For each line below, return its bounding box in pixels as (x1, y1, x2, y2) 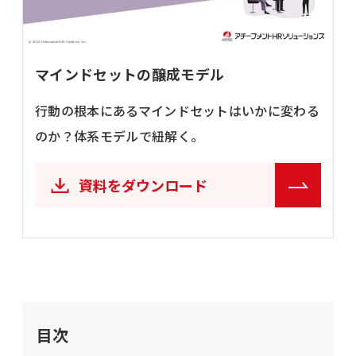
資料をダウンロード (79, 175, 207, 196)
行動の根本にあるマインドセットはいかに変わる (35, 101, 320, 121)
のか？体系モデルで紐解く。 (35, 126, 204, 146)
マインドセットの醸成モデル (35, 64, 225, 85)
